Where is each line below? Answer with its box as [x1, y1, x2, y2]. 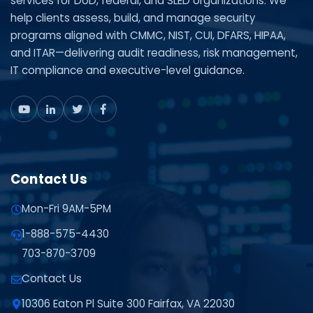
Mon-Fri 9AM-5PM [22, 201, 111, 217]
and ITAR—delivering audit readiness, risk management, [10, 45, 298, 61]
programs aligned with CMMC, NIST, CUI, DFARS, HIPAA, [10, 28, 286, 43]
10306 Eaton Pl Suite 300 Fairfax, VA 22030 [22, 296, 235, 311]
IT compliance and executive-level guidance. [10, 63, 245, 78]
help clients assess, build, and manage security [10, 10, 256, 26]
